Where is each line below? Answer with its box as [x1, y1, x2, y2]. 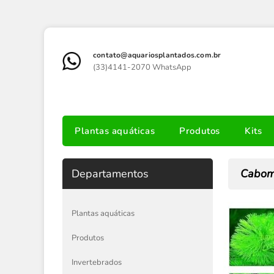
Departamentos [72, 166, 149, 181]
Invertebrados [72, 257, 122, 268]
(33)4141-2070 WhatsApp [93, 62, 191, 73]
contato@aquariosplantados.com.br [93, 50, 221, 60]
